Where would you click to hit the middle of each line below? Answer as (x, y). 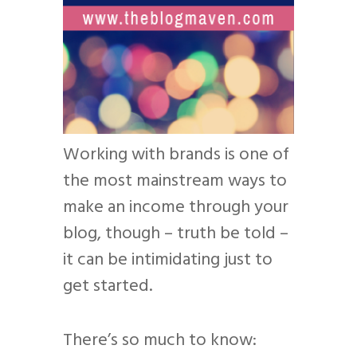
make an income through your (176, 208)
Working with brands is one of (176, 155)
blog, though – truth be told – (176, 234)
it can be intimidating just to (168, 261)
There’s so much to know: (160, 341)
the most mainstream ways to (175, 182)
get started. (108, 287)
